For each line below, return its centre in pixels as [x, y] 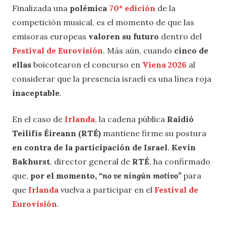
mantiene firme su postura [154, 133]
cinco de [191, 51]
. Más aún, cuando [138, 51]
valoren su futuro [124, 37]
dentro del [180, 37]
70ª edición [132, 8]
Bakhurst [31, 162]
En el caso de [38, 119]
